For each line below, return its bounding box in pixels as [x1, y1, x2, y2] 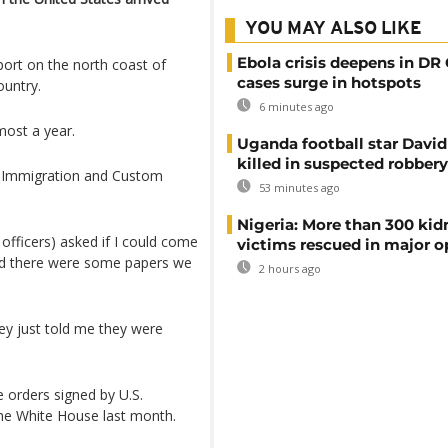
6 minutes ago [256, 99, 334, 114]
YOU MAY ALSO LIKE [245, 20, 422, 39]
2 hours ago [256, 261, 321, 276]
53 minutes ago [256, 180, 340, 195]
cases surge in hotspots [237, 73, 421, 92]
